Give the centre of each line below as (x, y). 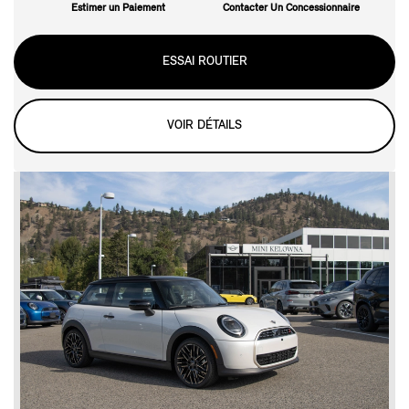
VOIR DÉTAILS (204, 125)
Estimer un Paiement (118, 8)
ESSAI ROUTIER (204, 61)
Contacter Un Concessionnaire (291, 8)
